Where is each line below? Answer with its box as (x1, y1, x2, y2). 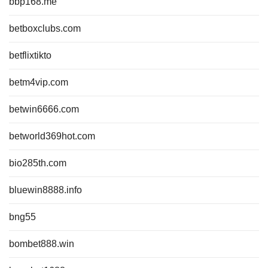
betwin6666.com (9, 104, 79, 114)
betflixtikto (9, 50, 51, 60)
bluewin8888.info (9, 185, 82, 195)
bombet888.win (9, 239, 74, 249)
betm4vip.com (9, 77, 68, 87)
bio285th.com (9, 158, 66, 168)
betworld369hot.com (9, 131, 95, 141)
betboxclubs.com (9, 23, 81, 33)
